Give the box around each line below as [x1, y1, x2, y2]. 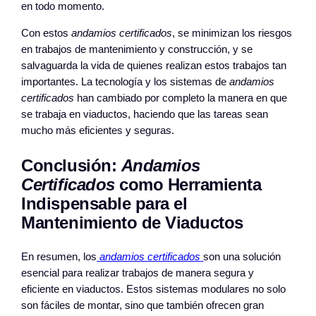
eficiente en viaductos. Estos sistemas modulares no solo [21, 283, 286, 295]
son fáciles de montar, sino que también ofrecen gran [21, 299, 265, 311]
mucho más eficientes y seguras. [21, 124, 175, 136]
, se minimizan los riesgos [172, 27, 293, 39]
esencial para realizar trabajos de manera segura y [21, 267, 255, 279]
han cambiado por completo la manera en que [74, 92, 288, 104]
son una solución [203, 250, 281, 262]
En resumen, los [21, 250, 97, 262]
